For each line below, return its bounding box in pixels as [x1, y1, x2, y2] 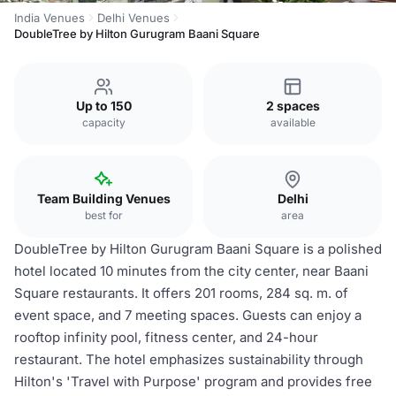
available [270, 116, 316, 129]
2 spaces [265, 98, 320, 113]
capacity [81, 116, 126, 129]
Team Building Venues [36, 191, 171, 206]
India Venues [14, 11, 85, 25]
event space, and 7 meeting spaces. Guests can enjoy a [14, 307, 362, 324]
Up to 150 [75, 98, 132, 113]
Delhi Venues [97, 11, 170, 25]
